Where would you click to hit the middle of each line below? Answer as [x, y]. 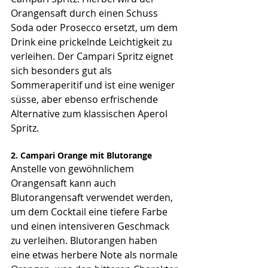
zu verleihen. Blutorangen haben [85, 240]
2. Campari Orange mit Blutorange [81, 155]
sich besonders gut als [63, 70]
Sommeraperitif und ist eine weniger [94, 85]
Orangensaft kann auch [65, 183]
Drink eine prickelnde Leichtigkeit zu [93, 42]
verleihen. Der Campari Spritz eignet [93, 56]
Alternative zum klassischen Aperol [90, 113]
